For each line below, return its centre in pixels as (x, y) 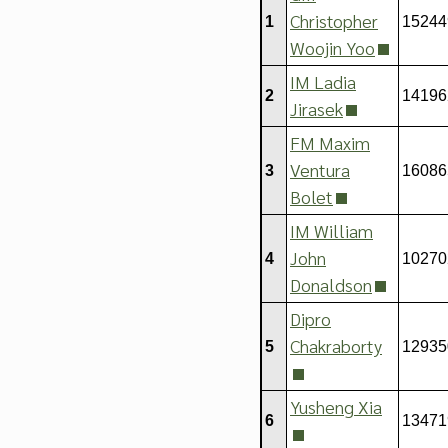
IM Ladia (323, 81)
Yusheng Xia (336, 406)
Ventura (320, 169)
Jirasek (316, 108)
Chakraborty (336, 345)
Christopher (334, 20)
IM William (331, 230)
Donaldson (331, 284)
